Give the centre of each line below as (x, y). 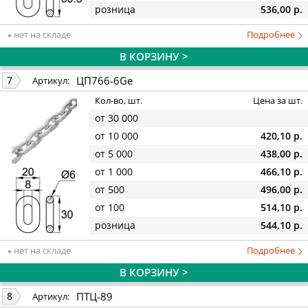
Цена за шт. (278, 101)
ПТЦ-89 (95, 296)
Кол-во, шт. (119, 101)
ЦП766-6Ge (104, 80)
